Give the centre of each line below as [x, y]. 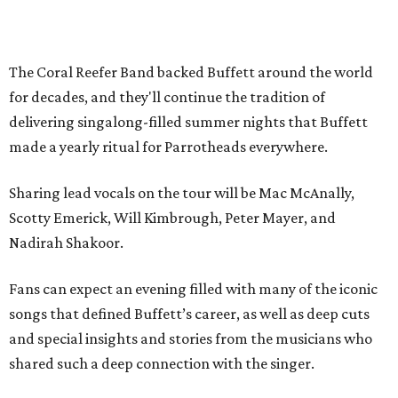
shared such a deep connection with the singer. [162, 364]
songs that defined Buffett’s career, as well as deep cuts [189, 314]
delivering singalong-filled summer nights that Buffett [188, 122]
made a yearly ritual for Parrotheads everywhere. [168, 147]
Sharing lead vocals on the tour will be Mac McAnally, [182, 193]
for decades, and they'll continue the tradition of [167, 97]
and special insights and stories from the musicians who [191, 339]
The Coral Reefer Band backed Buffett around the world [191, 72]
